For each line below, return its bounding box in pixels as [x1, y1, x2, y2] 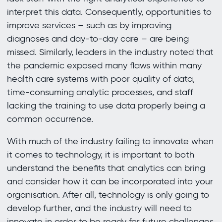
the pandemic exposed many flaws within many [6, 60, 202, 71]
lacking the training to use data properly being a [6, 100, 205, 111]
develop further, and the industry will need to [6, 203, 192, 214]
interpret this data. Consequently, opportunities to [6, 6, 212, 18]
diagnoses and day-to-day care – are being [6, 33, 189, 45]
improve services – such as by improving [6, 20, 171, 31]
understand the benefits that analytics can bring [6, 163, 205, 174]
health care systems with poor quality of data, [6, 73, 195, 85]
